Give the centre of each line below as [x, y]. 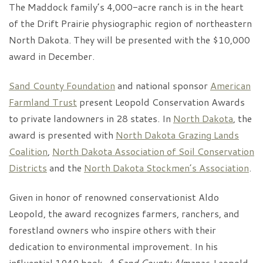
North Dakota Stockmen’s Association [166, 168]
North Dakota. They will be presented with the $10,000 [129, 40]
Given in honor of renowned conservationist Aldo [114, 197]
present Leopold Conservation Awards [161, 102]
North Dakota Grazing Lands [177, 135]
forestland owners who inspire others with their [112, 230]
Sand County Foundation [62, 85]
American [230, 85]
